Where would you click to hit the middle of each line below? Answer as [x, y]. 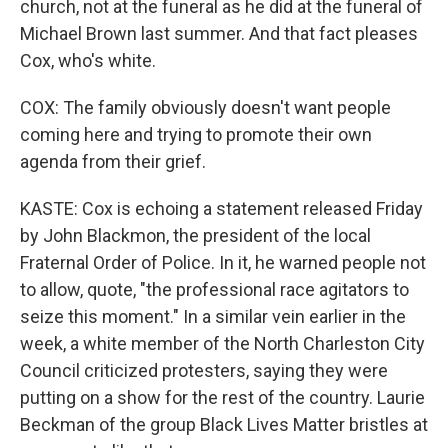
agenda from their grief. [113, 161]
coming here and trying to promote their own [196, 134]
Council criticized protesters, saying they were [204, 370]
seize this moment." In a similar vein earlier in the [213, 316]
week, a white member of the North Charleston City [222, 343]
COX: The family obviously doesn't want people [205, 107]
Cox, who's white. [88, 60]
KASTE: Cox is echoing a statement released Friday [221, 208]
